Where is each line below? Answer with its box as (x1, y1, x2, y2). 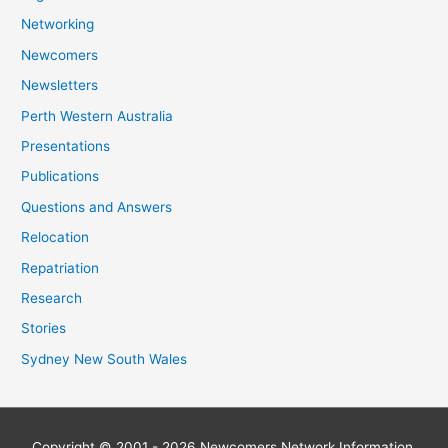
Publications (21, 168, 100, 185)
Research (21, 289, 83, 306)
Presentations (21, 137, 111, 154)
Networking (21, 16, 95, 33)
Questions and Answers (21, 198, 173, 215)
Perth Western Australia (21, 107, 174, 124)
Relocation (21, 229, 90, 246)
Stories (21, 320, 67, 337)
